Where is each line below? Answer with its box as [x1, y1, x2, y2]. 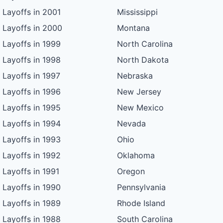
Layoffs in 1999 [2, 38, 61, 49]
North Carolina [116, 38, 173, 49]
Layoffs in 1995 [2, 102, 61, 112]
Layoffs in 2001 [2, 6, 61, 17]
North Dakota [116, 54, 169, 65]
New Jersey [116, 86, 161, 97]
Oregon [116, 166, 145, 176]
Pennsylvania [116, 182, 166, 192]
